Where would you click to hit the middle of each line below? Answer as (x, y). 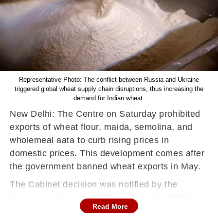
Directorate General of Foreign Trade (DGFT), (104, 198)
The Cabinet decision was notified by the (94, 184)
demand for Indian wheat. (109, 98)
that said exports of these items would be (95, 211)
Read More (110, 206)
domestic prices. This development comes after (107, 153)
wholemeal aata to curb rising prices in (90, 140)
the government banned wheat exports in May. (105, 166)
